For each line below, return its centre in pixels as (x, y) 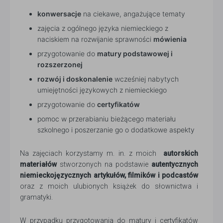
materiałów (38, 165)
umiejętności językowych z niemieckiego (102, 90)
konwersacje (59, 14)
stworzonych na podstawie (104, 165)
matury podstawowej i (135, 54)
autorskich (181, 154)
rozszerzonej (60, 65)
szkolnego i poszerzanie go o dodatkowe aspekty (117, 130)
